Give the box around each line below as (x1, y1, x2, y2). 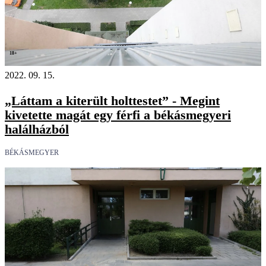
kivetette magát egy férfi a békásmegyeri (5, 107, 231, 122)
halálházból (5, 121, 69, 137)
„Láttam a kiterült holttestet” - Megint (5, 93, 220, 108)
